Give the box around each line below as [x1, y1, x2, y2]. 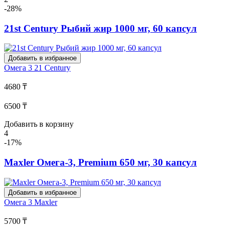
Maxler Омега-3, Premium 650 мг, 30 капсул [4, 157, 197, 168]
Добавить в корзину [4, 120, 74, 129]
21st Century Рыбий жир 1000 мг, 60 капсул [4, 22, 197, 34]
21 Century [34, 63, 71, 73]
